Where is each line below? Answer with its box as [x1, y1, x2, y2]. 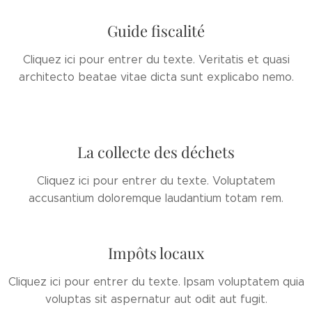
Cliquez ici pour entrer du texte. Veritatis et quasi [22, 53, 290, 66]
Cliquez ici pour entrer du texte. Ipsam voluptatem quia [8, 275, 304, 288]
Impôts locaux [108, 242, 204, 263]
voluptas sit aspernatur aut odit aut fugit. [45, 292, 267, 306]
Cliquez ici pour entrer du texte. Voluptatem [37, 174, 275, 187]
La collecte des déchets [77, 141, 235, 162]
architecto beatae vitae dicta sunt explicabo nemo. [18, 70, 294, 84]
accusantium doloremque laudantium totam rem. [29, 192, 283, 205]
